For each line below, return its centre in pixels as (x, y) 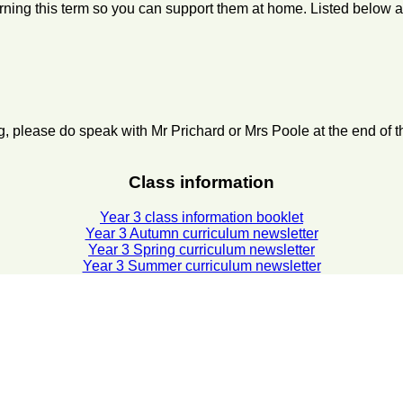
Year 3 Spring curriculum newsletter (201, 249)
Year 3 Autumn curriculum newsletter (201, 233)
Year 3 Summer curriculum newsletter (201, 265)
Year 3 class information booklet (201, 217)
